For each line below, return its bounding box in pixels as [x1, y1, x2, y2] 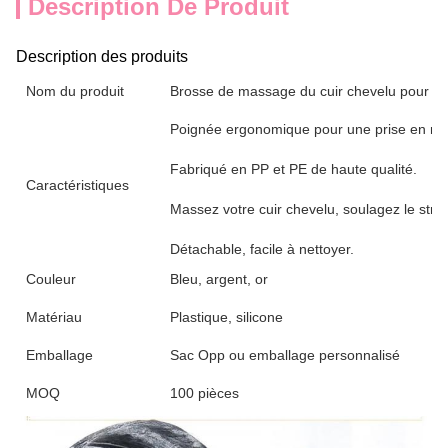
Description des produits [16, 47, 188, 65]
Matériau [26, 309, 82, 325]
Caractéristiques [26, 177, 129, 193]
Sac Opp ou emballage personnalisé [170, 347, 400, 363]
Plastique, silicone [170, 309, 283, 325]
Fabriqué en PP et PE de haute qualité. [170, 161, 417, 177]
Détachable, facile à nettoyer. [170, 241, 354, 257]
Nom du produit [26, 83, 124, 99]
